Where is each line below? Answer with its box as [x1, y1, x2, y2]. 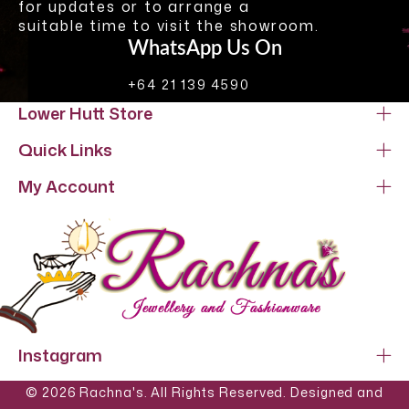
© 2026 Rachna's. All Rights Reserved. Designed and [26, 383, 383, 401]
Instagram [18, 343, 102, 367]
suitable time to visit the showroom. [18, 16, 320, 37]
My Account [18, 174, 115, 199]
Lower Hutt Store [18, 101, 152, 126]
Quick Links [18, 138, 112, 163]
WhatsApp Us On [127, 38, 282, 59]
